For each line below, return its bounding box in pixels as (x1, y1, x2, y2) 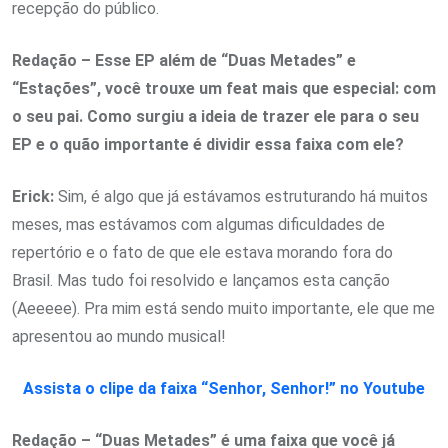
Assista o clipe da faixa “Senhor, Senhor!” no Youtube (23, 379, 425, 398)
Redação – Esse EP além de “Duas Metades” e (12, 51, 356, 70)
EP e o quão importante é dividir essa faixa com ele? (12, 135, 404, 154)
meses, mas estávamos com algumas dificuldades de (12, 215, 385, 234)
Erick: (12, 187, 54, 206)
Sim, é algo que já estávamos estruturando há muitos (54, 187, 428, 206)
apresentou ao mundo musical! (12, 327, 226, 346)
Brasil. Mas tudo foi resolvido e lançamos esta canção (12, 271, 390, 290)
